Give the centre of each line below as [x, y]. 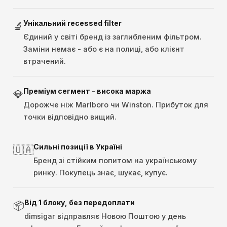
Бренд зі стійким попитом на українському [115, 161]
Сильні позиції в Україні [78, 147]
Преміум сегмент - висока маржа [87, 91]
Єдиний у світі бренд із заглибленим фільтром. [112, 37]
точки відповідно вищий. [70, 117]
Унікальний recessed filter [72, 23]
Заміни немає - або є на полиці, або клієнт [104, 49]
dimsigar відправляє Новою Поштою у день [105, 216]
